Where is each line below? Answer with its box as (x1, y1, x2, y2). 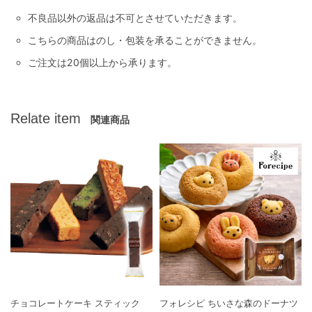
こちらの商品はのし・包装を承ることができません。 (28, 34, 262, 47)
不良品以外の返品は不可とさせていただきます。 (28, 12, 242, 24)
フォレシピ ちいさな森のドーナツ (159, 297, 298, 309)
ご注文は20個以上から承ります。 (28, 56, 177, 69)
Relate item (10, 111, 81, 127)
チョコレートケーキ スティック (10, 297, 140, 309)
